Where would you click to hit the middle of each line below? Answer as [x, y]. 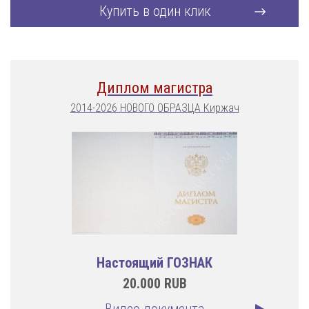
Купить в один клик [154, 11]
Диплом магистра [154, 88]
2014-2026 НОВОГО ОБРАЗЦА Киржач [154, 108]
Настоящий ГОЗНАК [154, 263]
